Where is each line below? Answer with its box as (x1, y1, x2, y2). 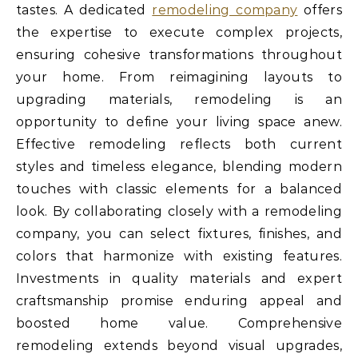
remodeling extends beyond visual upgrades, (16, 338, 342, 354)
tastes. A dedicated (16, 2, 153, 18)
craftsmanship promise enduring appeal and (16, 293, 342, 309)
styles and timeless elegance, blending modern (16, 159, 342, 175)
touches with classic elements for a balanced (16, 181, 342, 197)
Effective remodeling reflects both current (16, 137, 342, 153)
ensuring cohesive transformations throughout (16, 47, 342, 63)
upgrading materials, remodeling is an (16, 92, 342, 108)
